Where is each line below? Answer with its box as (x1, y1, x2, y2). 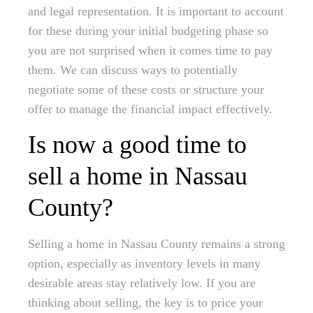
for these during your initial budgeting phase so (28, 24, 268, 38)
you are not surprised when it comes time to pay (28, 43, 272, 58)
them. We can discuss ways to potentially (28, 63, 238, 78)
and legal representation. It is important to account (28, 4, 284, 19)
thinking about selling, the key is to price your (28, 296, 263, 310)
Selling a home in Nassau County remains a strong (28, 237, 285, 252)
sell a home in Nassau (28, 162, 247, 191)
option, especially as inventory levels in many (28, 256, 261, 271)
